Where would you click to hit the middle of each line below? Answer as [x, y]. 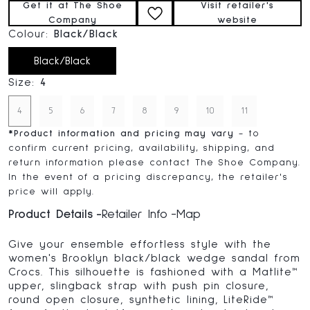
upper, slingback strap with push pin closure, [139, 286]
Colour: [31, 34]
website [237, 20]
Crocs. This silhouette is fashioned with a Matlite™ [153, 272]
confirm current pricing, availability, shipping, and [142, 148]
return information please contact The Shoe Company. [154, 163]
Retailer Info [135, 215]
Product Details [51, 215]
